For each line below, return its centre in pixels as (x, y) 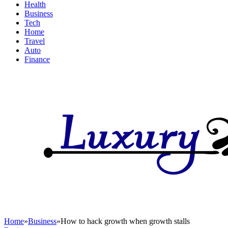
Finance (37, 59)
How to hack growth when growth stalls (125, 221)
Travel (35, 41)
